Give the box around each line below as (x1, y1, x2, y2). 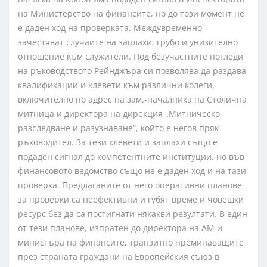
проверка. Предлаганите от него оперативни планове (18, 179, 242, 191)
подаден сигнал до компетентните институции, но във (18, 151, 244, 163)
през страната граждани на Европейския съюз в (18, 251, 219, 263)
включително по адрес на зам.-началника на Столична (18, 94, 247, 105)
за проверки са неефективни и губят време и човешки (18, 194, 244, 206)
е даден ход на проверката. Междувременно (18, 22, 202, 34)
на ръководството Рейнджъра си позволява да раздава (18, 65, 246, 77)
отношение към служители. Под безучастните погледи (18, 51, 243, 63)
